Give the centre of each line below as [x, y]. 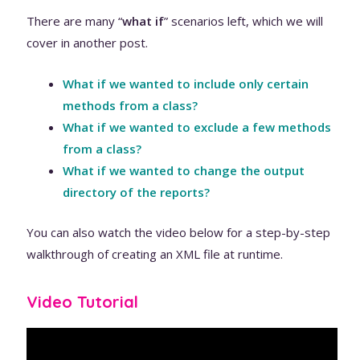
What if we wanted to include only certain [186, 84]
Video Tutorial [83, 301]
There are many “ [75, 21]
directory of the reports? [137, 192]
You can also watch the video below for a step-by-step [179, 232]
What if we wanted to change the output [184, 170]
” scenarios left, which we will [244, 21]
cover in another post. [88, 43]
